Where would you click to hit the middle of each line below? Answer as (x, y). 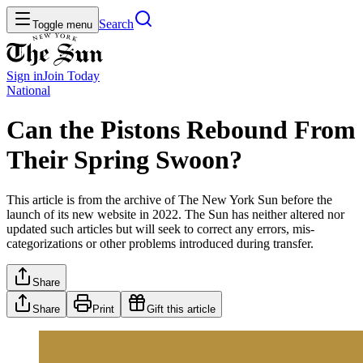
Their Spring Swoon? (124, 160)
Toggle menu (62, 25)
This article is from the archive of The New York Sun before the (169, 199)
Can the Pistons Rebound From (181, 130)
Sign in (25, 76)
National (28, 90)
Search (116, 24)
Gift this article (181, 309)
